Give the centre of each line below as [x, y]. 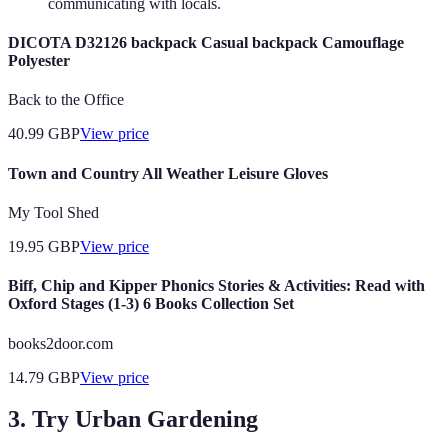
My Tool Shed [53, 212]
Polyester [39, 61]
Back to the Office [66, 100]
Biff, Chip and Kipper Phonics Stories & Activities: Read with [216, 286]
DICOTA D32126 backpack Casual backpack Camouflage [206, 43]
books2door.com [60, 343]
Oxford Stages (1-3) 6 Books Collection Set [151, 304]
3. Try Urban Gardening [133, 419]
